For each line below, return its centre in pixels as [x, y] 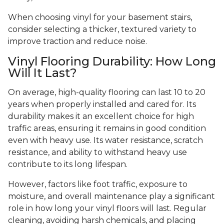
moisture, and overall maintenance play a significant [111, 196]
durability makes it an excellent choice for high [101, 116]
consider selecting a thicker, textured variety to [102, 29]
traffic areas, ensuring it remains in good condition [107, 128]
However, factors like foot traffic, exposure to [98, 184]
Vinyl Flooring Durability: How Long [112, 61]
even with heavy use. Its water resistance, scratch [105, 140]
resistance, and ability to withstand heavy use [97, 152]
